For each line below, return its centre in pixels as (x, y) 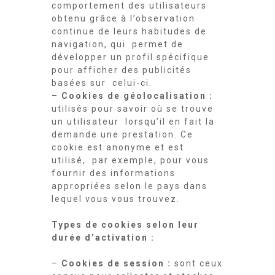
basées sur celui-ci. (103, 83)
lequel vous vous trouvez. (116, 199)
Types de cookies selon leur (125, 225)
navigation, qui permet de (118, 44)
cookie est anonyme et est (118, 147)
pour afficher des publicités (122, 70)
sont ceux (199, 263)
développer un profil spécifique (130, 57)
